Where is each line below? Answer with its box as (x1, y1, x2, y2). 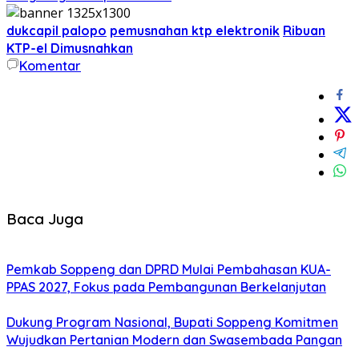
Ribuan (283, 22, 325, 38)
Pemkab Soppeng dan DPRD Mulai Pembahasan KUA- (6, 261, 331, 278)
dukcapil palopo (6, 22, 107, 38)
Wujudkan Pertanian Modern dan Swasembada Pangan (6, 332, 342, 349)
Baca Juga (6, 208, 83, 228)
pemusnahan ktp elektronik (110, 22, 280, 38)
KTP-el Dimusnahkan (6, 39, 133, 56)
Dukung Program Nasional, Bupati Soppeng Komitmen (6, 314, 338, 331)
